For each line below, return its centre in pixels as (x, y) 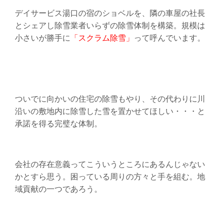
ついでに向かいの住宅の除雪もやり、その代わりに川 (110, 99)
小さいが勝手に (42, 38)
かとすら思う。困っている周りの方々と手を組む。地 (110, 176)
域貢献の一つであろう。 (58, 189)
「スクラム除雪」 (102, 38)
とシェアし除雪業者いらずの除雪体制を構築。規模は (110, 25)
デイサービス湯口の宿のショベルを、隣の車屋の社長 (110, 13)
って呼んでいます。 (169, 38)
